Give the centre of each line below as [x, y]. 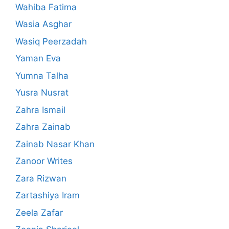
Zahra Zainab [43, 127]
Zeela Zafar [39, 212]
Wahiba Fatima [46, 7]
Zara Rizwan [41, 178]
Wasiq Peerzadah [51, 41]
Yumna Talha [42, 75]
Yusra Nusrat [42, 93]
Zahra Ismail [40, 110]
